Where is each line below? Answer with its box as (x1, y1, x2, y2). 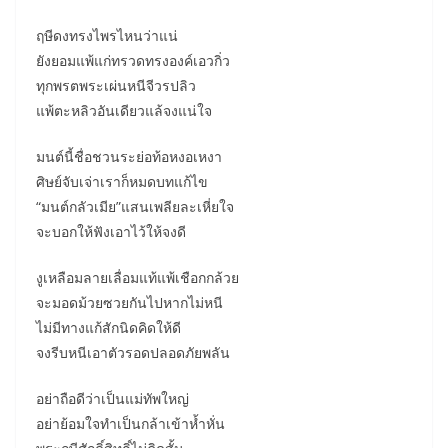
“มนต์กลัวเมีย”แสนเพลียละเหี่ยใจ (36, 197, 234, 216)
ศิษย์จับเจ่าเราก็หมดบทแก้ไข (36, 172, 208, 191)
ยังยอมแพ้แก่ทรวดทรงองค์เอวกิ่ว (36, 51, 230, 70)
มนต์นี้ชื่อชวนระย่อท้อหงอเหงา (36, 147, 222, 166)
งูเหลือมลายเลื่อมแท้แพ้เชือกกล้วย (36, 268, 239, 287)
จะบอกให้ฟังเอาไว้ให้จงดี (36, 222, 186, 241)
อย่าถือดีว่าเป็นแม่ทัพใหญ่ (36, 389, 189, 408)
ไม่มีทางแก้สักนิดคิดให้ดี (36, 318, 181, 337)
